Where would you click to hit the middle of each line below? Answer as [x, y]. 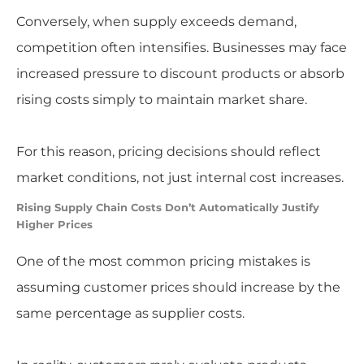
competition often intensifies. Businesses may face [181, 47]
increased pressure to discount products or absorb [180, 73]
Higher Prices [54, 224]
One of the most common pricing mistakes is [163, 261]
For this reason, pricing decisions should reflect [168, 151]
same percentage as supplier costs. [130, 313]
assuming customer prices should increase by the [178, 287]
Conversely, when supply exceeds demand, [156, 21]
